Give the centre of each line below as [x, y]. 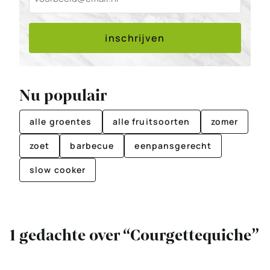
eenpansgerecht [173, 146]
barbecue [92, 146]
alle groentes [61, 122]
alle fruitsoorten [151, 122]
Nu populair [63, 96]
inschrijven [135, 38]
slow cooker [58, 170]
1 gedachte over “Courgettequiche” [134, 236]
